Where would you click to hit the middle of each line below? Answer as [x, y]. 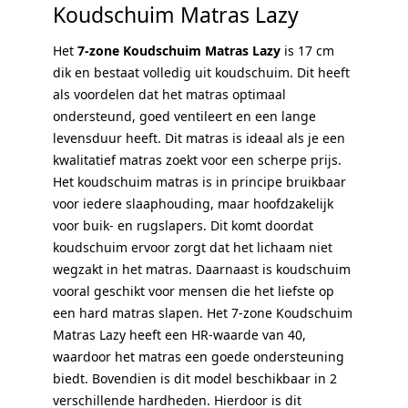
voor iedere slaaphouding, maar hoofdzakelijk [193, 203]
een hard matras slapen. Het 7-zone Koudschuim [203, 312]
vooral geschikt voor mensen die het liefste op [194, 291]
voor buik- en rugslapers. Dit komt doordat [183, 225]
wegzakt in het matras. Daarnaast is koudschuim [202, 269]
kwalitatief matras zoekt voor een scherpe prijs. [197, 159]
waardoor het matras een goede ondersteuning [199, 356]
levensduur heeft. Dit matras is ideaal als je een [199, 138]
